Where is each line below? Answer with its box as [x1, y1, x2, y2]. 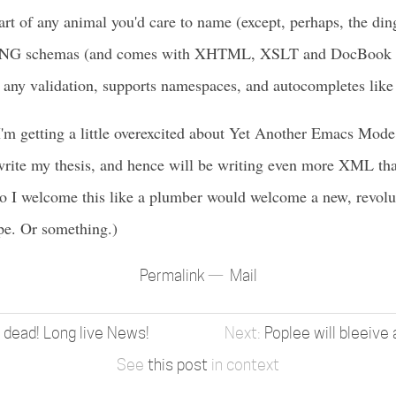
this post [148, 355, 208, 374]
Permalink [139, 266, 209, 285]
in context [208, 355, 279, 374]
